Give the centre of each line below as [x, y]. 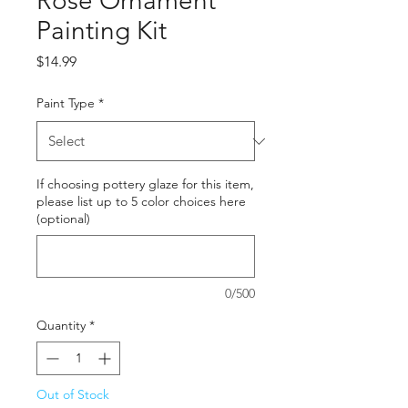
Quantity [61, 326]
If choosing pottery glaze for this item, [145, 184]
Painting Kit [102, 31]
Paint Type [66, 103]
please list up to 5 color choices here [141, 202]
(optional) [63, 219]
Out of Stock [73, 395]
